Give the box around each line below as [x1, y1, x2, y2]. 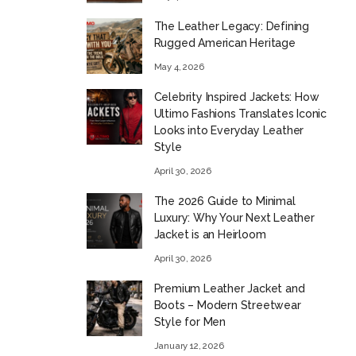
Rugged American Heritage [153, 37, 296, 49]
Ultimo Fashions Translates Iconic [153, 107, 327, 120]
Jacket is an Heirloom [153, 228, 266, 241]
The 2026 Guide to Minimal [153, 195, 296, 207]
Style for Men [153, 315, 226, 328]
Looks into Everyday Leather [153, 124, 304, 137]
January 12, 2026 [153, 340, 224, 351]
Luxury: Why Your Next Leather [153, 211, 315, 224]
